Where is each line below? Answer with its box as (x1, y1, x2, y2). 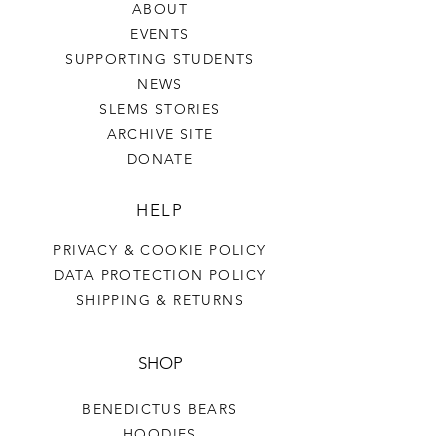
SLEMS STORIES (99, 100, 221, 118)
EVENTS (130, 25, 190, 43)
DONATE (126, 150, 194, 168)
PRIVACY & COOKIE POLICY (53, 241, 267, 259)
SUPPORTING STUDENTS (65, 50, 255, 68)
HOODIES (123, 425, 197, 443)
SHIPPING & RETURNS (75, 291, 245, 309)
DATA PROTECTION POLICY (53, 266, 267, 284)
